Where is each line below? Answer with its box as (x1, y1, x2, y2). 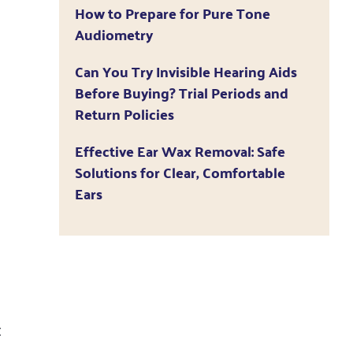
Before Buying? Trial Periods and (74, 79, 288, 106)
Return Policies (74, 100, 174, 127)
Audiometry (74, 20, 153, 47)
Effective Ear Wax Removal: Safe (74, 137, 285, 164)
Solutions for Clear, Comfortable (74, 158, 285, 185)
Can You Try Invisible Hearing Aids (74, 58, 297, 84)
